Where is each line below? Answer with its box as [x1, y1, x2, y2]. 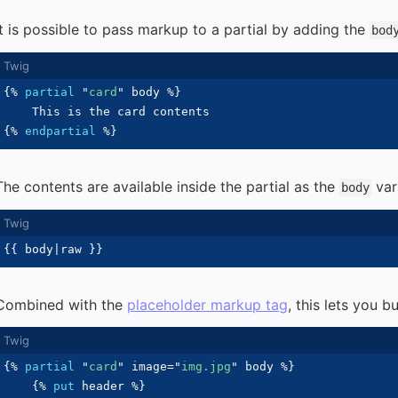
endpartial [25, 124, 96, 138]
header [75, 379, 131, 393]
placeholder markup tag [127, 296, 288, 314]
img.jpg [181, 360, 231, 373]
